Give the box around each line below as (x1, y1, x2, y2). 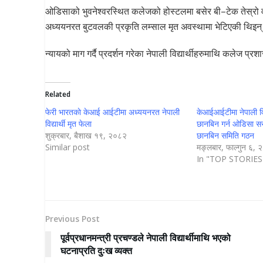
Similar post (45, 141, 90, 153)
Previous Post (45, 213, 100, 225)
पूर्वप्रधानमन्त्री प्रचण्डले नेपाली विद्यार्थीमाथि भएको (60, 231, 231, 245)
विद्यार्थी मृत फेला (45, 118, 92, 130)
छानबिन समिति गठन (197, 130, 255, 141)
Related (45, 89, 70, 100)
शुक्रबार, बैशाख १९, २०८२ (45, 130, 127, 141)
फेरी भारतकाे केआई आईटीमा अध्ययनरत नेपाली (45, 106, 180, 118)
